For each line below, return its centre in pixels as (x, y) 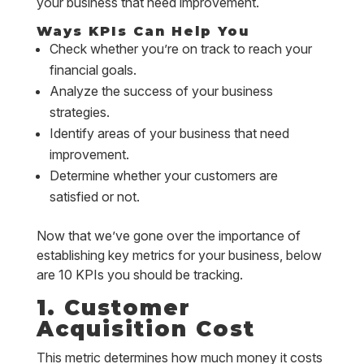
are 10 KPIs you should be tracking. (139, 275)
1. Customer (113, 308)
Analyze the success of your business (161, 91)
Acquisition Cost (145, 329)
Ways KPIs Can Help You (143, 31)
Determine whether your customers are (163, 175)
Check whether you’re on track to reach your (180, 49)
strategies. (79, 112)
